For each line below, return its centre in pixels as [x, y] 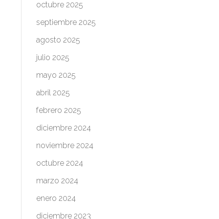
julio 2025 [53, 57]
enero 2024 [56, 198]
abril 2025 [53, 93]
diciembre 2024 [63, 128]
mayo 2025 [56, 75]
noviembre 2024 [65, 145]
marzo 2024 [57, 181]
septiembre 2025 [66, 22]
